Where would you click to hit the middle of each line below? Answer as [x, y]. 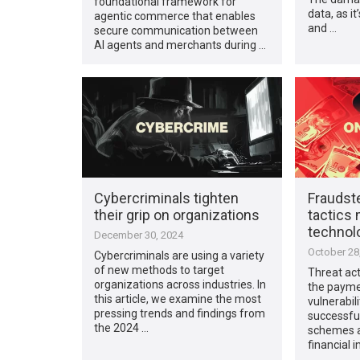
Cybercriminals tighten [167, 198]
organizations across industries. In [180, 284]
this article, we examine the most [178, 299]
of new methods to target [160, 270]
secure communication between [176, 30]
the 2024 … [122, 327]
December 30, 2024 [139, 235]
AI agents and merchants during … [180, 45]
